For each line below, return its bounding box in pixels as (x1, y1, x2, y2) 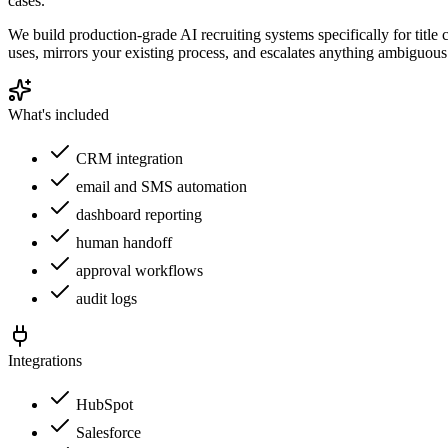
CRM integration (76, 149, 183, 167)
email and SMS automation (76, 177, 247, 195)
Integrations (8, 351, 82, 369)
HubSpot (76, 395, 133, 413)
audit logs (76, 289, 137, 307)
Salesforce (76, 423, 141, 441)
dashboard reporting (76, 205, 202, 223)
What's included (8, 105, 109, 123)
